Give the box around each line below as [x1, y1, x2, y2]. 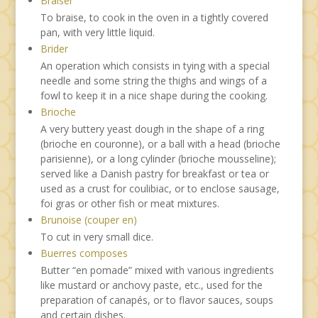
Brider [40, 41, 68, 55]
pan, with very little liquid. [40, 25, 155, 39]
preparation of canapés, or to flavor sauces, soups [40, 292, 273, 307]
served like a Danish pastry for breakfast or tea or [40, 166, 269, 180]
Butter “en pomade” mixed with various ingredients [40, 263, 274, 277]
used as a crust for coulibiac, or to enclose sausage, [40, 181, 280, 195]
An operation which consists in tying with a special [40, 58, 270, 72]
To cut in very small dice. [40, 229, 153, 243]
